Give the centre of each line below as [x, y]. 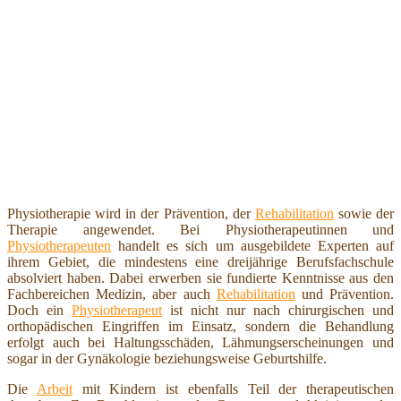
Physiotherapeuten [59, 245]
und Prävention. [345, 294]
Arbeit [54, 388]
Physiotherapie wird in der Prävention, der [131, 213]
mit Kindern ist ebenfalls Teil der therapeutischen [233, 388]
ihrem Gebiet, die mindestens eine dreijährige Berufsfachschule [200, 261]
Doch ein [39, 310]
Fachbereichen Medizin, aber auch [112, 294]
